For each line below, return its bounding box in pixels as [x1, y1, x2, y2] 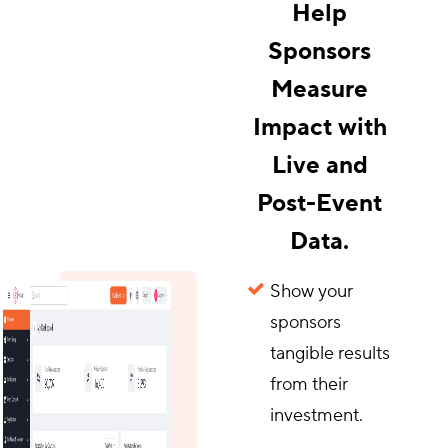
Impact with [252, 112, 387, 143]
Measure [271, 74, 369, 105]
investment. [269, 404, 363, 427]
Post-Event [257, 188, 383, 219]
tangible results [269, 342, 390, 365]
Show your [269, 280, 353, 303]
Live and [271, 150, 368, 181]
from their [269, 373, 348, 396]
